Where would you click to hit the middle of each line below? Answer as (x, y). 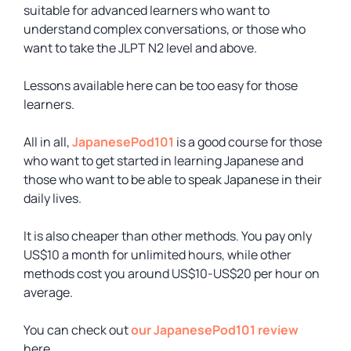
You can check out (77, 330)
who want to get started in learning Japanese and (163, 161)
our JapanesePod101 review (215, 330)
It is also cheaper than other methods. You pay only (168, 236)
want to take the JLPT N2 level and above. (140, 48)
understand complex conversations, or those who (165, 29)
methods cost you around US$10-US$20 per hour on (172, 273)
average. (48, 292)
